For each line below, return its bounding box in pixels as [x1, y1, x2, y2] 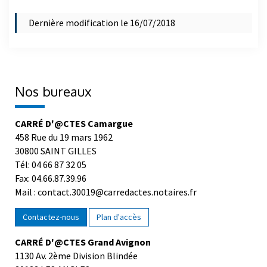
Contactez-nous [23, 218, 79, 229]
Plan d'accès [97, 218, 141, 229]
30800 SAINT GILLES [15, 151, 97, 164]
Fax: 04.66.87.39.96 [15, 179, 86, 191]
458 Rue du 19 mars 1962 [15, 138, 113, 150]
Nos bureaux [15, 89, 92, 107]
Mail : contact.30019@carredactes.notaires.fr [15, 193, 197, 205]
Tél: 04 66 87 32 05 [15, 165, 86, 178]
